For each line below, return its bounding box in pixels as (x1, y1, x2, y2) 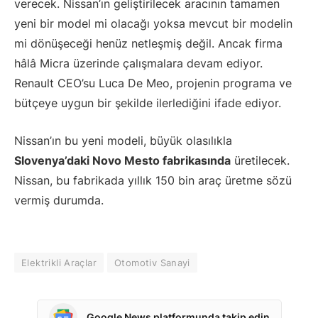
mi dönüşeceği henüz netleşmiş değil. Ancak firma (14, 36, 283, 51)
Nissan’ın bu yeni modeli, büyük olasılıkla (14, 133, 232, 148)
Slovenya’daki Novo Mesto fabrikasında (14, 153, 231, 168)
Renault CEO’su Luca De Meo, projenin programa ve (14, 76, 292, 91)
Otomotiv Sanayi (114, 256, 190, 268)
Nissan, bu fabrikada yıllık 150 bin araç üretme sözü (14, 172, 292, 187)
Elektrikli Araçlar (21, 256, 97, 268)
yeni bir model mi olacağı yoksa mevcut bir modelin (14, 16, 292, 31)
